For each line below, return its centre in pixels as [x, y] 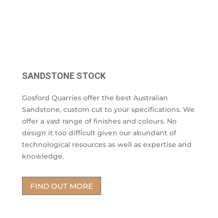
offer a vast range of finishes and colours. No [99, 121]
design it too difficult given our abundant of [99, 133]
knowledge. [43, 156]
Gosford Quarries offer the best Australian [95, 98]
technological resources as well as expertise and [107, 145]
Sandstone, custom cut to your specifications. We [108, 110]
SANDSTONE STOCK [64, 76]
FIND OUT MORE [61, 186]
